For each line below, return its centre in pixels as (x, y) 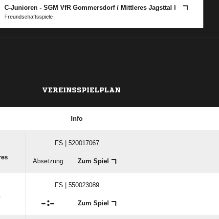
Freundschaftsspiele (29, 17)
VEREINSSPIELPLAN (81, 90)
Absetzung (48, 161)
